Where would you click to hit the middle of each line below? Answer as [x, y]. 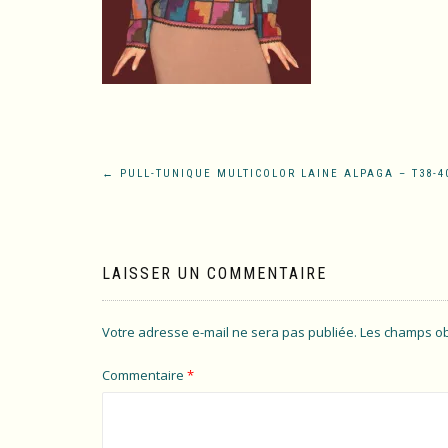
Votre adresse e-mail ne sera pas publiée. [229, 332]
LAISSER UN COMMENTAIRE [214, 273]
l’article [152, 267]
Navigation [177, 183]
